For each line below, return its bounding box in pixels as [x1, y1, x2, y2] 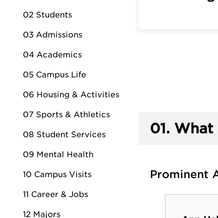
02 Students [23, 10, 72, 19]
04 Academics [23, 50, 82, 59]
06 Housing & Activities [23, 90, 119, 99]
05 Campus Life [23, 70, 86, 79]
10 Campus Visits [23, 170, 91, 179]
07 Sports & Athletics [23, 110, 110, 119]
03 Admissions [23, 30, 82, 39]
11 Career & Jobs [23, 190, 88, 199]
